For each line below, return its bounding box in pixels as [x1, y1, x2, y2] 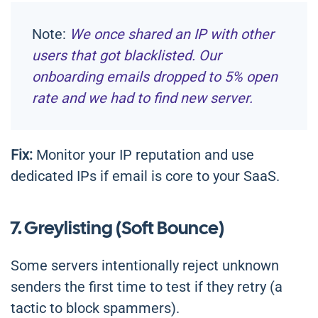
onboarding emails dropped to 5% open [32, 68, 278, 86]
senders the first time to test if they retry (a [11, 278, 283, 296]
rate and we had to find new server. [32, 89, 253, 107]
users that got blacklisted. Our [32, 47, 221, 65]
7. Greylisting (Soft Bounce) [11, 216, 224, 241]
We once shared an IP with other [70, 26, 274, 43]
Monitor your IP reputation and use [33, 146, 254, 164]
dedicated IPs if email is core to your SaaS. [11, 168, 280, 185]
